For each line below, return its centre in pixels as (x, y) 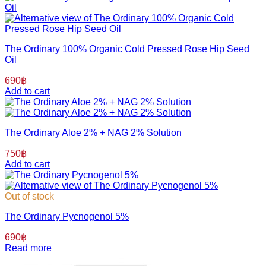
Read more (28, 248)
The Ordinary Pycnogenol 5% (67, 217)
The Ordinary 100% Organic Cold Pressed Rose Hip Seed (127, 49)
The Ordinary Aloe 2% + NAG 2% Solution (93, 133)
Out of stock (29, 197)
